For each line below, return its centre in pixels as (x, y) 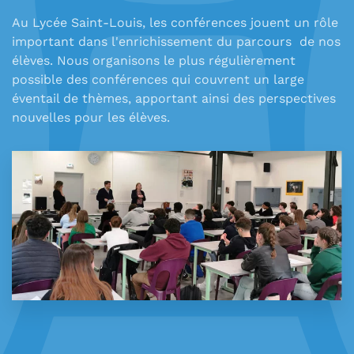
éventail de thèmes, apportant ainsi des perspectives (174, 99)
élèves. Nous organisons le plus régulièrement (154, 61)
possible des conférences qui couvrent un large (158, 80)
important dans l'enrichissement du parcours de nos (176, 42)
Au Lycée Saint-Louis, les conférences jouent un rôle (175, 23)
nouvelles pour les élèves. (91, 118)
